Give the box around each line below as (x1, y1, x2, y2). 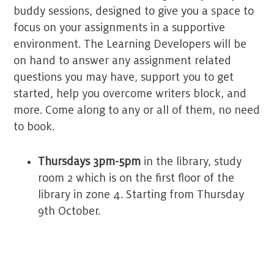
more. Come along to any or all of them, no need (13, 104, 261, 117)
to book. (13, 120, 58, 133)
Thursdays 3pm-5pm (38, 155, 144, 168)
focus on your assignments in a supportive (13, 21, 226, 34)
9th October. (38, 205, 101, 218)
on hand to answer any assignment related (13, 54, 232, 67)
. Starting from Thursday (120, 188, 245, 201)
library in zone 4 (38, 188, 121, 201)
